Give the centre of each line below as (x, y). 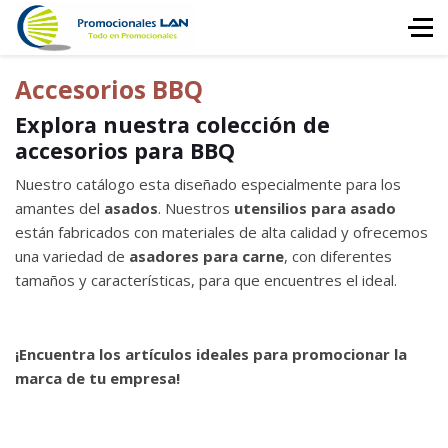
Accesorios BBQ (109, 89)
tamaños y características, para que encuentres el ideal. (208, 280)
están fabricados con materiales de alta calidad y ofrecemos (221, 232)
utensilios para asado (315, 208)
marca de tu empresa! (97, 378)
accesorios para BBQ (125, 150)
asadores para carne (206, 256)
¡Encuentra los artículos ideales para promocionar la (211, 354)
